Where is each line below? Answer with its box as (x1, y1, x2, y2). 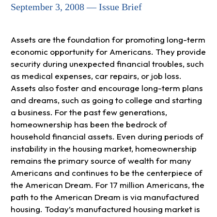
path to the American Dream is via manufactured (10, 192, 199, 202)
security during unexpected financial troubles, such (10, 59, 204, 69)
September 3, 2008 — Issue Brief (10, 1, 142, 13)
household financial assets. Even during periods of (10, 131, 203, 142)
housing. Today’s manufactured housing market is (10, 204, 200, 215)
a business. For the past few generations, (10, 107, 167, 118)
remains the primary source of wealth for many (10, 155, 191, 166)
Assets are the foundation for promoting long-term (10, 34, 205, 45)
